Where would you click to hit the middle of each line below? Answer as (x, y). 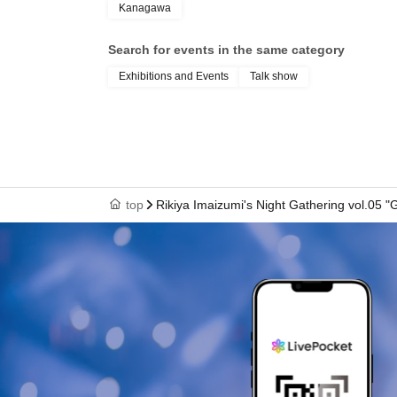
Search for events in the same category (226, 49)
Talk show (274, 76)
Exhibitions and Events (174, 76)
